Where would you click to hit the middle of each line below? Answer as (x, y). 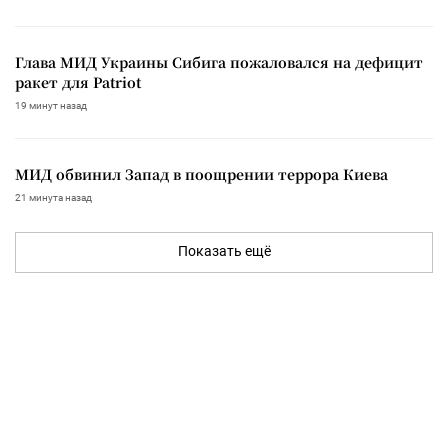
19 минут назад (51, 105)
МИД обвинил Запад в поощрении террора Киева (201, 173)
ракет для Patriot (78, 81)
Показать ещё (224, 250)
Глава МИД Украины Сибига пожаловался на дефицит (219, 61)
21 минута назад (53, 197)
